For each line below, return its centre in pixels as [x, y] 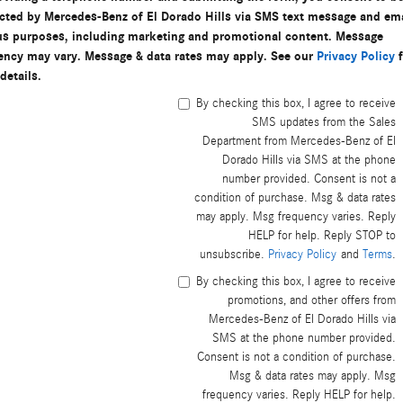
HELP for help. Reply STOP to [322, 236]
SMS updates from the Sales [323, 123]
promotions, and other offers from [311, 301]
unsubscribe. [233, 255]
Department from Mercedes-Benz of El [299, 142]
